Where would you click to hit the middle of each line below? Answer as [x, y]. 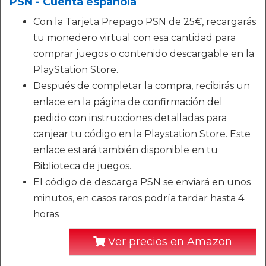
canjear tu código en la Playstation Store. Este [142, 134]
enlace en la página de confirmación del [128, 102]
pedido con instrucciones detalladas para [130, 118]
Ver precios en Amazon [169, 242]
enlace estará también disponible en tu [126, 150]
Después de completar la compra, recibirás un [142, 86]
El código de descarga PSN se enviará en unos [142, 182]
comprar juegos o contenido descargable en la [144, 54]
